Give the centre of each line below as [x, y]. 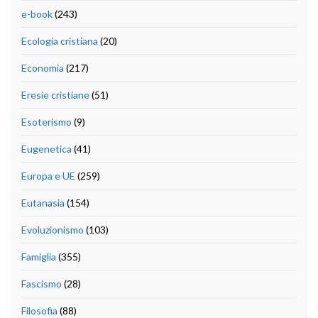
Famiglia [39, 256]
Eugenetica [46, 148]
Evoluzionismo [53, 229]
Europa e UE [48, 175]
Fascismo [42, 283]
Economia [43, 67]
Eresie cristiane [55, 94]
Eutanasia [43, 202]
